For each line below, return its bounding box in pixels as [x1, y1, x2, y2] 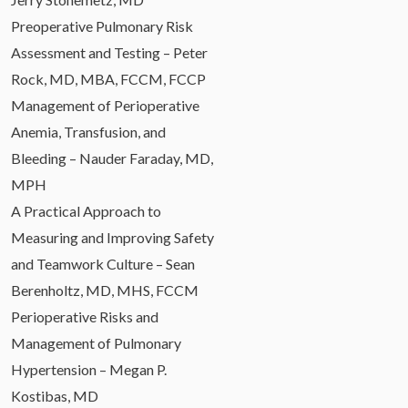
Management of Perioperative [11, 96, 199, 114]
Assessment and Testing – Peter [11, 43, 208, 61]
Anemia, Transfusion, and [11, 122, 166, 140]
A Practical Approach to [11, 201, 161, 219]
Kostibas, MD [11, 386, 98, 404]
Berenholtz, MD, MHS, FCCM [11, 280, 199, 299]
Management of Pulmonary [11, 333, 181, 352]
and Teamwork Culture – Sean [11, 254, 195, 272]
